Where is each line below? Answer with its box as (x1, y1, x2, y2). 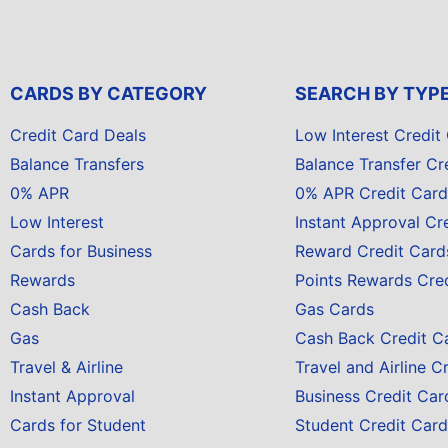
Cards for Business (10, 241, 152, 261)
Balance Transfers (10, 154, 144, 174)
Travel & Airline (10, 357, 123, 377)
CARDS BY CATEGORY (10, 83, 207, 104)
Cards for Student (10, 415, 146, 435)
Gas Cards (295, 299, 374, 319)
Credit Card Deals (10, 125, 146, 145)
